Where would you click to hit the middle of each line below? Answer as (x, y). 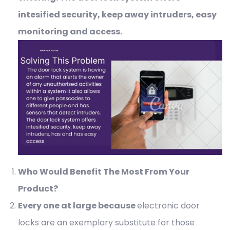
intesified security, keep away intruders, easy (117, 14)
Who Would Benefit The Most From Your (104, 171)
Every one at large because (78, 205)
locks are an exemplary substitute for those (106, 222)
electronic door (168, 205)
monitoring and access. (103, 31)
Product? (38, 188)
